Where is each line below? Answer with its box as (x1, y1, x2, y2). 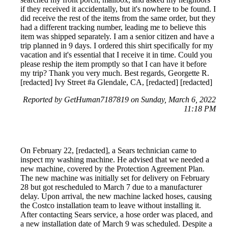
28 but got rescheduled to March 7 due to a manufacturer (20, 182, 202, 191)
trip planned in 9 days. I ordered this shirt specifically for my (20, 41, 213, 50)
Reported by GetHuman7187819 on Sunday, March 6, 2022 (23, 95, 216, 104)
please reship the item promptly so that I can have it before (20, 59, 207, 68)
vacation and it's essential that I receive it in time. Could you (20, 50, 212, 59)
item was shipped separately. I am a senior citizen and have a (20, 32, 214, 41)
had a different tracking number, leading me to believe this (20, 22, 206, 32)
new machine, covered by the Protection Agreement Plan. (20, 164, 205, 173)
